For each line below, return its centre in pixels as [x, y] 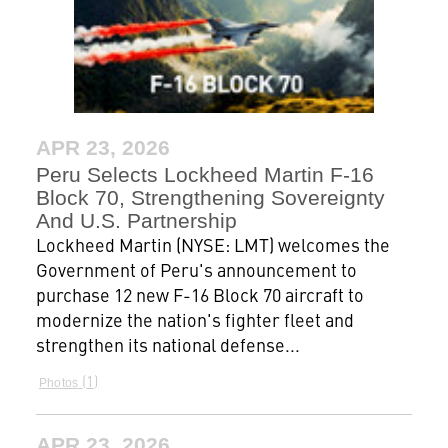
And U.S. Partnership [136, 221]
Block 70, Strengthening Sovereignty [210, 198]
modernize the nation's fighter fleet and [194, 320]
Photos [58, 383]
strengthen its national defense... [167, 345]
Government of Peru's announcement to [196, 270]
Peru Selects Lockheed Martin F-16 [204, 175]
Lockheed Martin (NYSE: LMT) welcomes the [212, 245]
